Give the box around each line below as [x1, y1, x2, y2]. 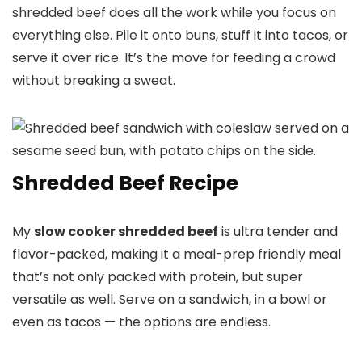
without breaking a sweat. [12, 71, 175, 90]
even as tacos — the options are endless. [12, 313, 271, 332]
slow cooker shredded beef [34, 222, 218, 242]
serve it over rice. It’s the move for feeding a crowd [12, 48, 335, 68]
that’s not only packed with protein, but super [12, 267, 303, 287]
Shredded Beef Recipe [12, 169, 238, 198]
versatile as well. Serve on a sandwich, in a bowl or [12, 290, 327, 309]
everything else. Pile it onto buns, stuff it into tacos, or [12, 26, 348, 45]
